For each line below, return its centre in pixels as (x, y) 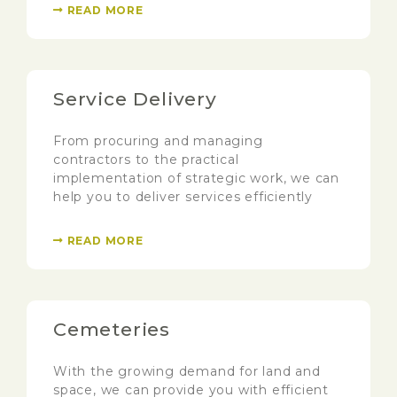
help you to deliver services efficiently (183, 197)
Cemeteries (112, 330)
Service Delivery (135, 99)
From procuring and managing (158, 141)
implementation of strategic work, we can (196, 179)
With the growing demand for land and (187, 372)
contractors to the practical (146, 160)
